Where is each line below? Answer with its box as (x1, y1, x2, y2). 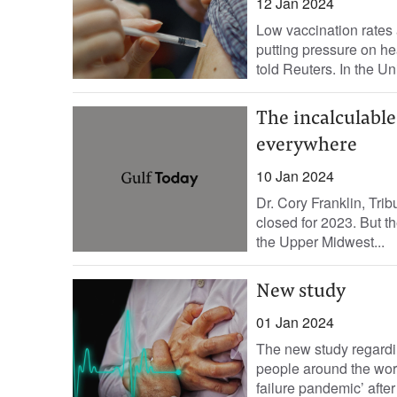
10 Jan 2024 (255, 166, 334, 186)
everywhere (255, 136, 357, 156)
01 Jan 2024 (255, 312, 334, 332)
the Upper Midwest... (255, 231, 385, 252)
